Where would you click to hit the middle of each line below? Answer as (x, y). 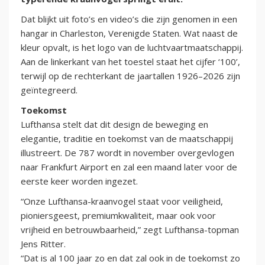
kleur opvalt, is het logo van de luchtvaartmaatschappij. (132, 48)
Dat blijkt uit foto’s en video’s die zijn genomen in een (129, 19)
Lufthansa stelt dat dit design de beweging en (114, 125)
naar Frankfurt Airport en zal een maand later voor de (129, 167)
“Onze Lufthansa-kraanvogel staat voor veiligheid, (122, 201)
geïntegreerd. (49, 90)
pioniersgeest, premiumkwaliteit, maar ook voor (118, 216)
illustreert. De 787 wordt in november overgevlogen (127, 153)
